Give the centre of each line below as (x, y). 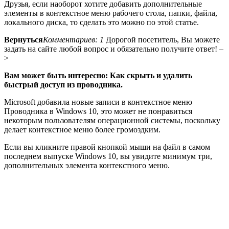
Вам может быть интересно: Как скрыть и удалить (98, 75)
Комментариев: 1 (73, 39)
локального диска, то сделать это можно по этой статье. (101, 22)
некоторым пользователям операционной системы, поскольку (112, 120)
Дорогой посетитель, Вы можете (162, 39)
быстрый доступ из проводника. (63, 84)
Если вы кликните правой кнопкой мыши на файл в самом (107, 147)
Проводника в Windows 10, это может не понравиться (98, 111)
